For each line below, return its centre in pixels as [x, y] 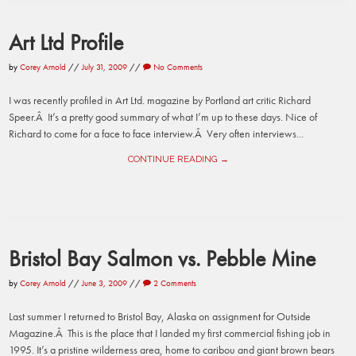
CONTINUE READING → [178, 159]
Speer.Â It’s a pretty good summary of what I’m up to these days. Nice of [163, 116]
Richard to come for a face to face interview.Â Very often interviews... [157, 133]
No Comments [177, 67]
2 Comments [174, 283]
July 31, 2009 [105, 67]
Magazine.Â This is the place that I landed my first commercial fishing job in [170, 333]
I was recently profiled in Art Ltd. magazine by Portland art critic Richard [160, 100]
